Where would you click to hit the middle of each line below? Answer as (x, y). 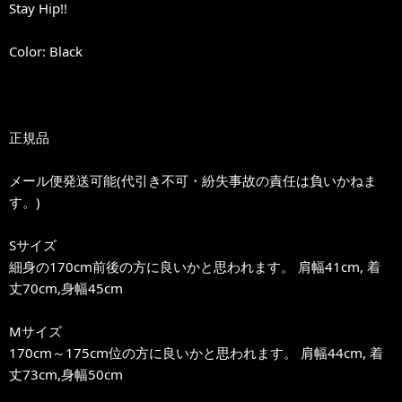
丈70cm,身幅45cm (66, 288)
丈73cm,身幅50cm (66, 374)
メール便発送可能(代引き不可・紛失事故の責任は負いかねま (193, 180)
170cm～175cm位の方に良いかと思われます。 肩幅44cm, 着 (196, 352)
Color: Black (46, 51)
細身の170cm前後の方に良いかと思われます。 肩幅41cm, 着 (195, 266)
